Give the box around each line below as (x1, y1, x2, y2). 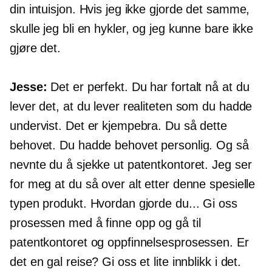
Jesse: (10, 80, 47, 94)
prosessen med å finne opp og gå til (10, 216, 201, 230)
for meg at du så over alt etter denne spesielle (10, 177, 256, 191)
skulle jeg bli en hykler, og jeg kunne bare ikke (10, 22, 254, 36)
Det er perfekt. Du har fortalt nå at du (47, 80, 250, 94)
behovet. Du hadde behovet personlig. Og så (10, 138, 249, 152)
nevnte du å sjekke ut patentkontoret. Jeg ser (10, 158, 252, 172)
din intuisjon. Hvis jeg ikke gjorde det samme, (10, 2, 250, 16)
